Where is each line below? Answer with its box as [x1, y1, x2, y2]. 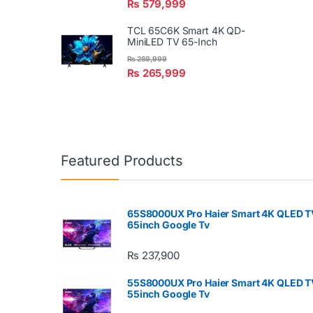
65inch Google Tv [127, 218, 210, 231]
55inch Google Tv [127, 288, 210, 300]
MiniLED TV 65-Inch [127, 36, 217, 48]
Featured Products [61, 152, 183, 169]
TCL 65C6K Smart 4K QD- [127, 24, 245, 37]
